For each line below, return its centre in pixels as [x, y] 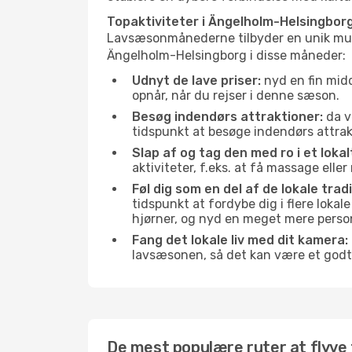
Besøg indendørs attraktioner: [227, 117]
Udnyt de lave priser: [196, 81]
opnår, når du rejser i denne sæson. [236, 95]
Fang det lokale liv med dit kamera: [240, 240]
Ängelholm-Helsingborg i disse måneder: [226, 55]
